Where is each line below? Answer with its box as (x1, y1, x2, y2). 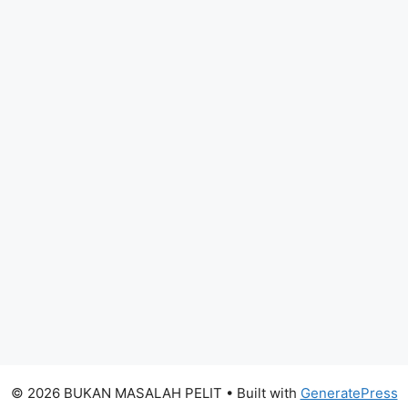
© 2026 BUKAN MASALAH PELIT (10, 384, 222, 402)
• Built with (221, 384, 301, 402)
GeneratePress (300, 384, 398, 402)
